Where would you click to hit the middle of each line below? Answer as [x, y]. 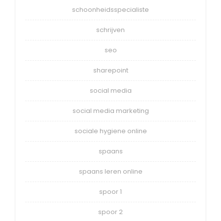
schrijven [110, 30]
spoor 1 [110, 191]
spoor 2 [110, 212]
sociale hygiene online [110, 131]
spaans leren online [110, 171]
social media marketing [110, 110]
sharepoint [110, 70]
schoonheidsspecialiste [110, 9]
